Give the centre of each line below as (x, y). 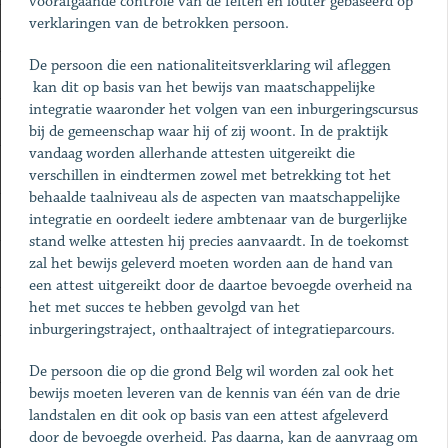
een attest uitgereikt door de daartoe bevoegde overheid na (220, 285)
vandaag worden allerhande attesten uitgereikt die (191, 153)
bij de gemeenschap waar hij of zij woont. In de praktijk (208, 131)
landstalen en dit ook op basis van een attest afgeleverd (208, 415)
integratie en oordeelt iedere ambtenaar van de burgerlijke (217, 219)
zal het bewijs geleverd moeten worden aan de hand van (210, 263)
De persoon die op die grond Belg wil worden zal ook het (211, 371)
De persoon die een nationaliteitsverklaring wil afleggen (209, 65)
